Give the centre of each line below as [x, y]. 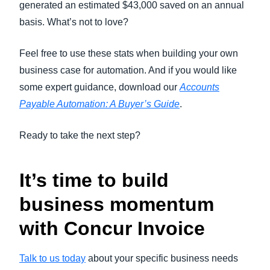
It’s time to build [94, 180]
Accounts [199, 87]
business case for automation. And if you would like [128, 70]
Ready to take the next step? [80, 135]
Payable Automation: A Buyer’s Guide [99, 104]
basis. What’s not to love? [74, 22]
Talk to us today [52, 258]
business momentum [117, 204]
